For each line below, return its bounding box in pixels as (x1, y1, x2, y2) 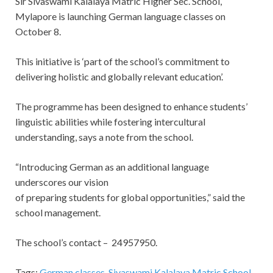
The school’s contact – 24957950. (15, 236, 157, 249)
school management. (15, 207, 101, 219)
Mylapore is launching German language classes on (15, 10, 225, 23)
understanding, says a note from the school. (15, 131, 193, 143)
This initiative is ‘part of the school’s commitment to (15, 55, 230, 68)
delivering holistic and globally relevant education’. (15, 71, 223, 83)
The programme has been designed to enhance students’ (15, 101, 247, 113)
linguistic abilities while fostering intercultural (15, 116, 205, 128)
